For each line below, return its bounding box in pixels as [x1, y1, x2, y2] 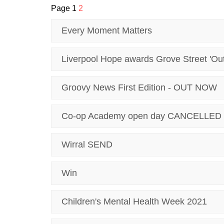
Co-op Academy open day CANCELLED [61, 111, 221, 121]
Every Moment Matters [61, 25, 152, 35]
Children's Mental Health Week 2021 [61, 196, 207, 206]
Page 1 [51, 4, 78, 12]
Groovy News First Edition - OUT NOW [61, 82, 217, 92]
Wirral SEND [61, 139, 112, 149]
